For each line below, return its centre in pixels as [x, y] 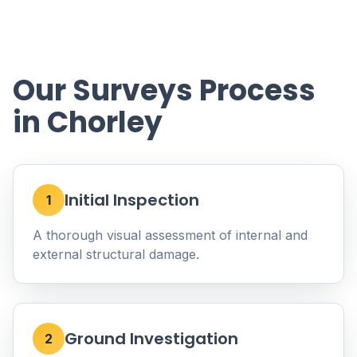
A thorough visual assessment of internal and [170, 235]
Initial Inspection [132, 200]
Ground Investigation [151, 339]
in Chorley [88, 122]
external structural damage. [116, 254]
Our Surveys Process [164, 90]
